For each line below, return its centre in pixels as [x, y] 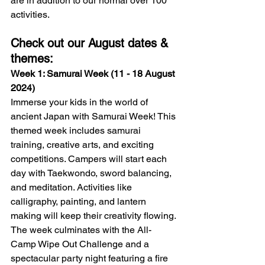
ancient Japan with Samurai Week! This [94, 117]
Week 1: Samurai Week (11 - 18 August [94, 74]
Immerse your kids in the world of [80, 102]
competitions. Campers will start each [90, 159]
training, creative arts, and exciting [83, 145]
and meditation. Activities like [72, 188]
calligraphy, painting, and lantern [80, 202]
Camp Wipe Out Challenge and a [81, 244]
